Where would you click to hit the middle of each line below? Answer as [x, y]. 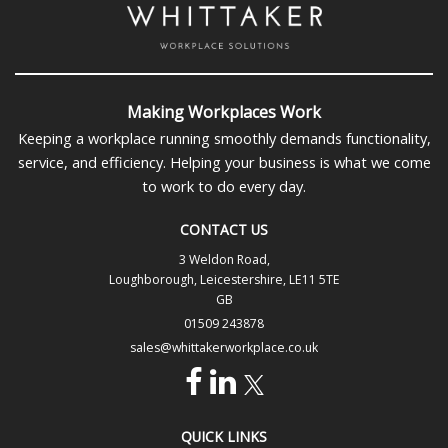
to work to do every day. [224, 185]
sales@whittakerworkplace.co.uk [224, 348]
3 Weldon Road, [224, 260]
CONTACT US [224, 230]
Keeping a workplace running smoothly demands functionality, [224, 137]
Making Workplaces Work [224, 111]
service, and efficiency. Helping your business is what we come [224, 161]
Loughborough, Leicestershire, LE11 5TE [224, 280]
